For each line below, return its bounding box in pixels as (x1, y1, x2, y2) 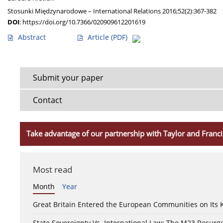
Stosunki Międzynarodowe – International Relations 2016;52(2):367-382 (7, 6, 217, 16)
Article (88, 32, 111, 42)
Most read (33, 164, 72, 176)
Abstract (18, 32, 46, 42)
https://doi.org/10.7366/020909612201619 (22, 17, 145, 27)
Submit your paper (33, 72, 104, 84)
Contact (33, 95, 62, 106)
